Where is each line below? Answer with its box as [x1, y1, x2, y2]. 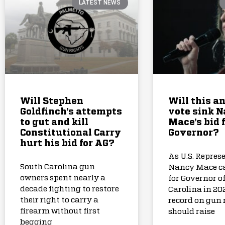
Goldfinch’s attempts [20, 107, 122, 117]
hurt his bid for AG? [20, 139, 115, 148]
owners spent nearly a [20, 174, 105, 182]
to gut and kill [20, 118, 88, 127]
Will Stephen [20, 96, 83, 106]
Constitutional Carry [20, 128, 121, 138]
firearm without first [20, 207, 100, 215]
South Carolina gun [20, 163, 95, 171]
